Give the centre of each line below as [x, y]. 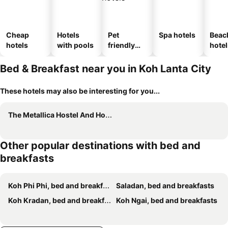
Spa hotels [177, 35]
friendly [121, 45]
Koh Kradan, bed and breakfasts [56, 200]
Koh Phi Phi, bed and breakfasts [55, 186]
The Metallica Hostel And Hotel [57, 115]
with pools [75, 45]
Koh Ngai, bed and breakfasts [167, 200]
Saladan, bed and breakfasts [165, 186]
